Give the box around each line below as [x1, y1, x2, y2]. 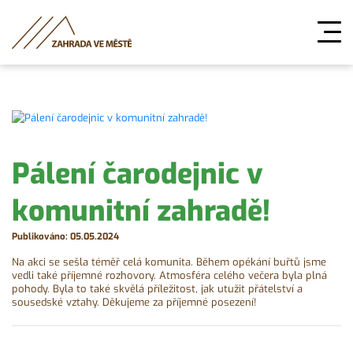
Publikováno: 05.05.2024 [12, 230, 119, 243]
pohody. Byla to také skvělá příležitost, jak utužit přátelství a [12, 281, 303, 295]
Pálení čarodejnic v [12, 155, 263, 194]
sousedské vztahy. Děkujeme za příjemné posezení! [12, 295, 256, 309]
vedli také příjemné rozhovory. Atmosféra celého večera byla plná [12, 268, 327, 282]
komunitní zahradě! [12, 192, 270, 231]
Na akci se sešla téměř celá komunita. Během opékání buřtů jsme [12, 255, 326, 269]
